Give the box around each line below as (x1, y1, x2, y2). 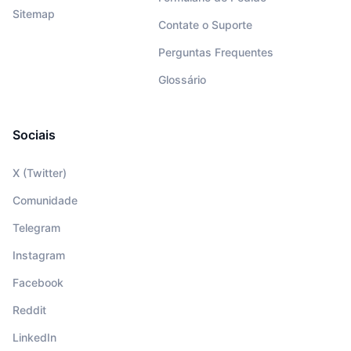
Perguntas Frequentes (157, 45, 273, 60)
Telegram (13, 221, 60, 235)
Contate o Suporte (157, 18, 252, 32)
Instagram (13, 248, 65, 262)
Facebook (13, 276, 63, 290)
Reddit (13, 303, 46, 317)
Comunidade (13, 194, 78, 208)
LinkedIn (13, 331, 56, 345)
